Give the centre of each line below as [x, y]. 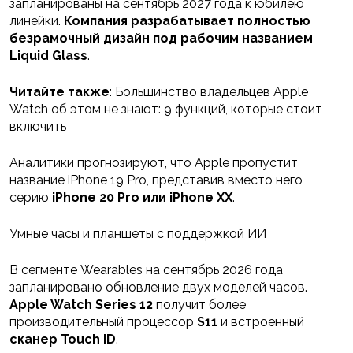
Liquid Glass [48, 56]
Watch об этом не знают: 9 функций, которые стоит [166, 110]
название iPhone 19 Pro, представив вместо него [156, 180]
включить [38, 127]
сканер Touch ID [63, 340]
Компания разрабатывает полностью [186, 21]
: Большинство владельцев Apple [209, 92]
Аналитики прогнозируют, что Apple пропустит [154, 163]
